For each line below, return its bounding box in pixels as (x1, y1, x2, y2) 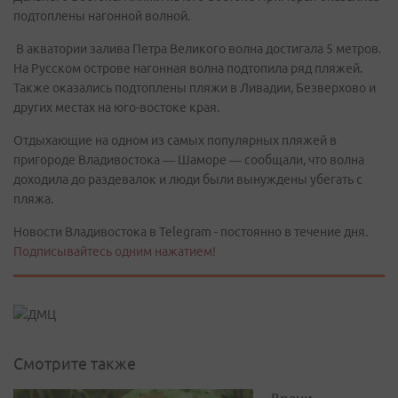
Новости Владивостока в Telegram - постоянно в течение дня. (13, 225, 368, 239)
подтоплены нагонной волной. (13, 9, 190, 23)
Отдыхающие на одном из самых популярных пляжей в (13, 133, 337, 147)
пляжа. (13, 192, 53, 206)
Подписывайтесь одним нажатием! (13, 244, 216, 259)
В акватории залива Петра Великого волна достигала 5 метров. (13, 42, 381, 56)
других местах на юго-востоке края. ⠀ (13, 100, 231, 115)
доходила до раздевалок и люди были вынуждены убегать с (13, 172, 362, 187)
